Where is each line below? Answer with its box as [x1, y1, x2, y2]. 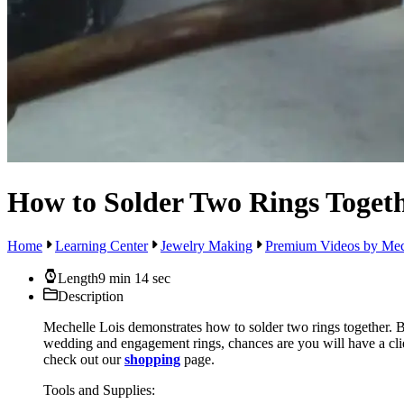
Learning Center [55, 238, 148, 254]
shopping [124, 352, 180, 368]
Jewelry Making [161, 238, 252, 254]
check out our [43, 352, 124, 368]
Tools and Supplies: [43, 382, 155, 399]
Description [58, 289, 124, 305]
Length [58, 271, 98, 287]
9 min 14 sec [98, 271, 170, 287]
